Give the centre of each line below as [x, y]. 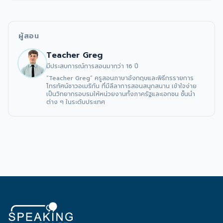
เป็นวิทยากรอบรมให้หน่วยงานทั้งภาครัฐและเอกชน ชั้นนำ [121, 94]
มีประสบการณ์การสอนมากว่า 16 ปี [92, 66]
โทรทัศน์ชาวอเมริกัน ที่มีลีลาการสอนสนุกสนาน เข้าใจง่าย [121, 86]
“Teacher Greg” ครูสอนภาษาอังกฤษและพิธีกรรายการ [120, 78]
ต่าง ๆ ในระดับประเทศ [77, 102]
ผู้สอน [29, 36]
